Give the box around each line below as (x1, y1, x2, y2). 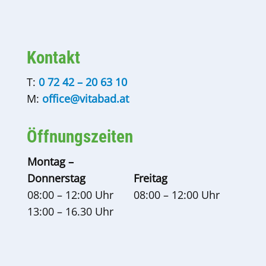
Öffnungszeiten (26, 126, 133, 147)
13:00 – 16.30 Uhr (27, 204, 113, 219)
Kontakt (26, 47, 80, 68)
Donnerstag (27, 171, 85, 186)
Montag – (27, 154, 74, 169)
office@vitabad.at (42, 91, 129, 106)
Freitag (133, 171, 167, 186)
